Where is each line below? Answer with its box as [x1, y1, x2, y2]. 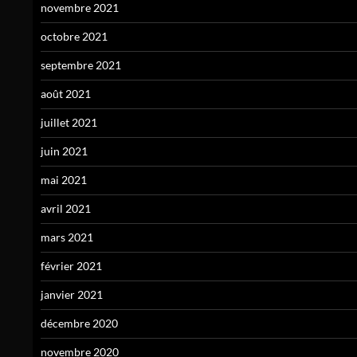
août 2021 [41, 87, 91, 101]
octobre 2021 [41, 29, 108, 44]
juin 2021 [41, 144, 88, 159]
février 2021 [41, 259, 102, 273]
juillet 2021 [41, 116, 97, 130]
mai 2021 [41, 173, 87, 187]
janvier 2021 [41, 288, 103, 302]
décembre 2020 [41, 316, 118, 331]
